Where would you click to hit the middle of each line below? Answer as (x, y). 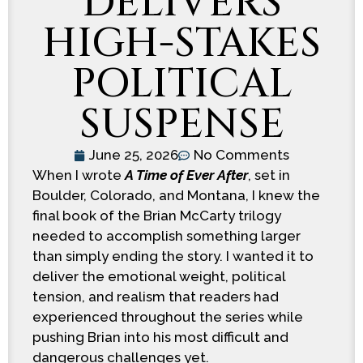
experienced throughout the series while (168, 317)
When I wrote (79, 175)
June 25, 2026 (134, 155)
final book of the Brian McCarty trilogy (157, 216)
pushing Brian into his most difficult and (160, 337)
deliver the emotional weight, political (159, 276)
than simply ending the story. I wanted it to (173, 256)
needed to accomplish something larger (167, 236)
